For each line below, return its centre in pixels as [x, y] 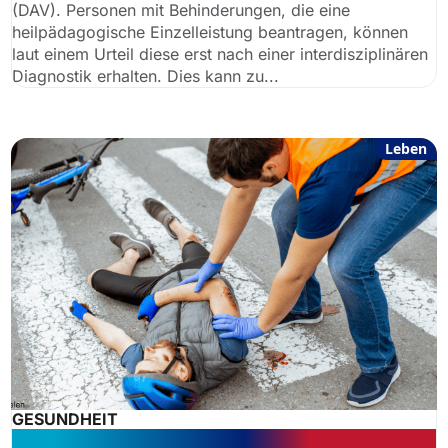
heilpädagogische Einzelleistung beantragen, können [209, 32]
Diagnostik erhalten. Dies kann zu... [145, 76]
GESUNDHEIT [64, 419]
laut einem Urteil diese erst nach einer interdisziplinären [219, 54]
